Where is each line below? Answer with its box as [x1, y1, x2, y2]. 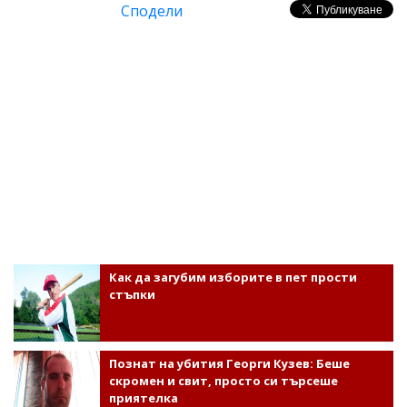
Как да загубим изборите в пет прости [108, 268, 357, 285]
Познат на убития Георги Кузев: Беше [108, 354, 350, 372]
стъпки [108, 285, 155, 303]
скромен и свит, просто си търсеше [108, 372, 338, 389]
